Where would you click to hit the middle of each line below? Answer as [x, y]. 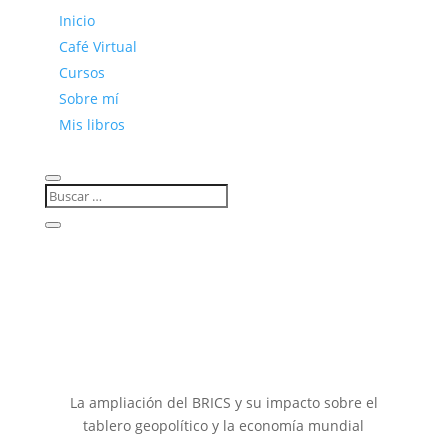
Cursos [81, 72]
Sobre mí [88, 98]
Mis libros [91, 124]
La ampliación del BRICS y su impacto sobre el [223, 402]
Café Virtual [97, 46]
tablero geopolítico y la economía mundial [224, 425]
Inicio [76, 20]
